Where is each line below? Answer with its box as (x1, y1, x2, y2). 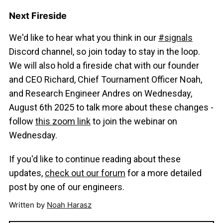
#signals (158, 32, 193, 43)
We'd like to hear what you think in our (8, 32, 158, 43)
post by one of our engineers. (8, 182, 124, 193)
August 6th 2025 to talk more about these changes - (8, 102, 214, 113)
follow (8, 116, 35, 127)
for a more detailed (125, 168, 202, 179)
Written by (8, 200, 47, 210)
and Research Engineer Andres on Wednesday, (8, 88, 192, 99)
